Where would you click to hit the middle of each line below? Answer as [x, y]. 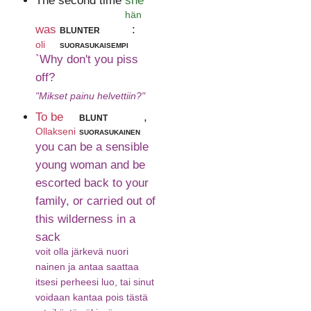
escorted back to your [92, 183]
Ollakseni [55, 132]
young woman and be [90, 165]
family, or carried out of [95, 201]
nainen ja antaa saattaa [87, 266]
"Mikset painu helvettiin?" [90, 95]
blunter [79, 30]
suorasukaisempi [94, 44]
